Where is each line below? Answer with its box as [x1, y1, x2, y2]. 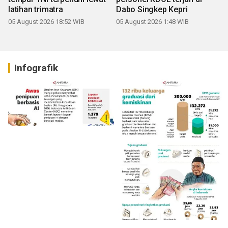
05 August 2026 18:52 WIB [8, 17, 84, 25]
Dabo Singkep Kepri [116, 4, 188, 14]
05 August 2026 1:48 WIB [116, 17, 189, 25]
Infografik [14, 62, 58, 74]
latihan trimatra [8, 4, 63, 14]
